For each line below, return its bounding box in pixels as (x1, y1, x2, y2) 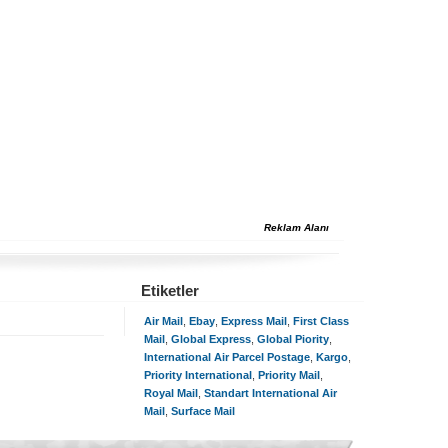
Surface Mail (171, 405, 235, 417)
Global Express (171, 333, 251, 345)
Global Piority (257, 333, 329, 345)
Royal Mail (144, 387, 198, 399)
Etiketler (141, 282, 199, 299)
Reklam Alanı (264, 222, 329, 233)
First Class (293, 315, 349, 327)
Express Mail (221, 315, 287, 327)
